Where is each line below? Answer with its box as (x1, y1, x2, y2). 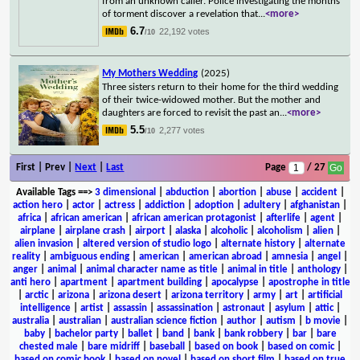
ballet (127, 328, 153, 339)
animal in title (227, 264, 288, 275)
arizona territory (171, 289, 243, 301)
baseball (149, 341, 185, 352)
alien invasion (14, 238, 73, 249)
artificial (308, 289, 342, 301)
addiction (145, 199, 185, 211)
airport (134, 225, 166, 236)
